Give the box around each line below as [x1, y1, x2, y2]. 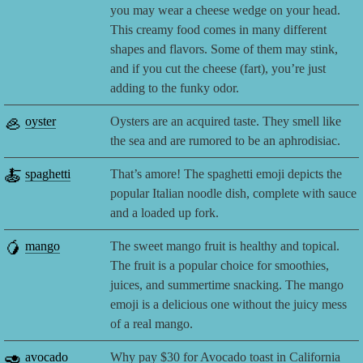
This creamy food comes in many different [110, 23, 327, 37]
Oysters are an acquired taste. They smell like [110, 114, 342, 129]
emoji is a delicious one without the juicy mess [110, 297, 348, 312]
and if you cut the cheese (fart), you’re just [110, 62, 327, 76]
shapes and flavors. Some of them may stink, [110, 42, 339, 57]
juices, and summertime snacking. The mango [110, 278, 344, 293]
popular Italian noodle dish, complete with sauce [110, 186, 357, 201]
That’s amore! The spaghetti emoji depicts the [110, 167, 343, 181]
